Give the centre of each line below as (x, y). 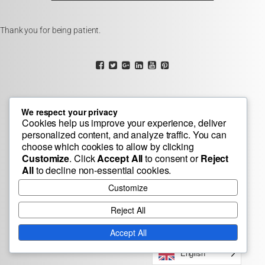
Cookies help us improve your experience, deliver (124, 123)
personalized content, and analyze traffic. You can (124, 135)
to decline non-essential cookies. (102, 170)
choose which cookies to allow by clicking (108, 146)
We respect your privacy (70, 112)
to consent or (172, 158)
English (193, 253)
